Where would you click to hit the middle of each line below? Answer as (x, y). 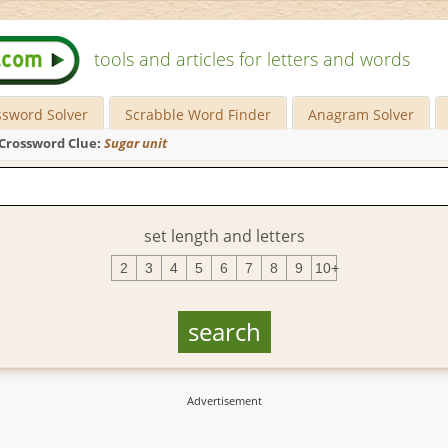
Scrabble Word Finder (198, 114)
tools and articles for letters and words (252, 59)
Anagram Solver (361, 114)
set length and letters (224, 235)
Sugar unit (135, 143)
